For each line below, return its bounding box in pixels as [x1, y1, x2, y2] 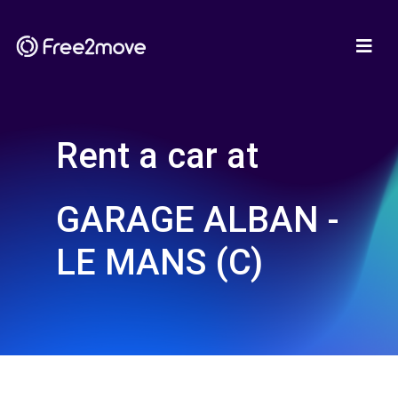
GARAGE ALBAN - [56, 199, 339, 241]
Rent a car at [56, 135, 259, 177]
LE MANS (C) [56, 242, 263, 283]
